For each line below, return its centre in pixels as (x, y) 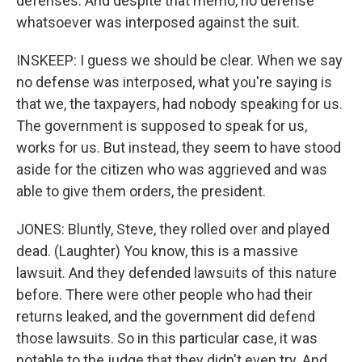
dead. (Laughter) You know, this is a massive (157, 251)
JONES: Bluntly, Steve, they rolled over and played (173, 229)
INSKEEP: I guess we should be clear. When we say (179, 60)
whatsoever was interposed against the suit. (158, 22)
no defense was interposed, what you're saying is (174, 82)
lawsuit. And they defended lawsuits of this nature (177, 273)
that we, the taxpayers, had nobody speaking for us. (179, 104)
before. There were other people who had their (164, 295)
